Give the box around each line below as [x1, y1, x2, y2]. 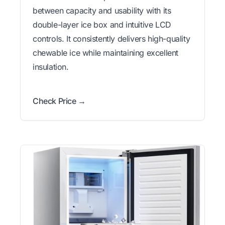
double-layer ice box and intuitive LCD [33, 19, 171, 30]
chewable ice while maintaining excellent [33, 47, 179, 58]
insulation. [33, 61, 69, 72]
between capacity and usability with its [33, 5, 171, 16]
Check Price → [33, 95, 86, 106]
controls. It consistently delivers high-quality [33, 33, 190, 44]
